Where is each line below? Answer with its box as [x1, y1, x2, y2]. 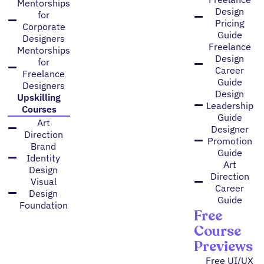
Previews [194, 236, 253, 256]
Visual [30, 175, 57, 187]
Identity [27, 151, 61, 164]
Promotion [207, 134, 252, 147]
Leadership [206, 99, 253, 111]
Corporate [22, 20, 65, 32]
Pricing [215, 16, 245, 29]
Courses [21, 103, 57, 115]
